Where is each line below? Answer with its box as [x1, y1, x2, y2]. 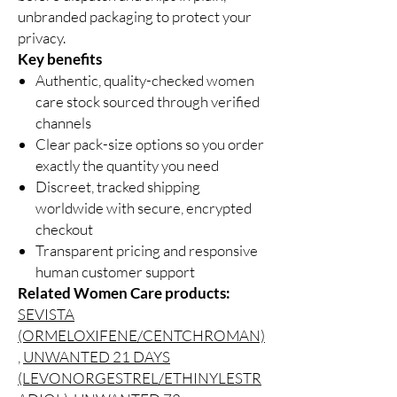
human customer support [35, 262, 195, 282]
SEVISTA [18, 305, 74, 324]
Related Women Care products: [18, 284, 230, 303]
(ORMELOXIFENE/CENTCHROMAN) [18, 326, 265, 346]
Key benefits [18, 50, 102, 69]
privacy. [18, 28, 66, 48]
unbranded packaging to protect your [18, 7, 252, 27]
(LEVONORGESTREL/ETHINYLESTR [18, 369, 261, 388]
